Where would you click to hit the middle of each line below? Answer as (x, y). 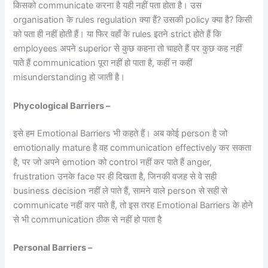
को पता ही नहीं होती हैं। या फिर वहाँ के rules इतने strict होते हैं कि (118, 34)
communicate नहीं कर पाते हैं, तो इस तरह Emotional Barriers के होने (133, 205)
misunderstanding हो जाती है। (69, 77)
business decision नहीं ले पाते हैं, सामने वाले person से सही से (121, 191)
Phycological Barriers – (62, 106)
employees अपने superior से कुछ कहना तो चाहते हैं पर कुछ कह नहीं (128, 49)
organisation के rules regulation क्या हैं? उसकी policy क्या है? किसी (133, 20)
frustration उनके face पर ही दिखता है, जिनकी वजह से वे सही (115, 176)
